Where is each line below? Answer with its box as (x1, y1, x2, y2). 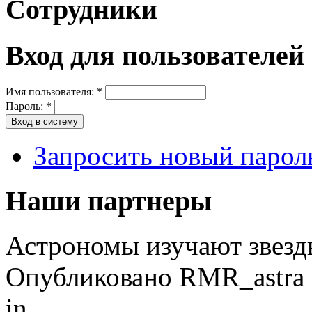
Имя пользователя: (6, 85, 97, 97)
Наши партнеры (6, 185, 212, 217)
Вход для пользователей (6, 40, 304, 72)
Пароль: (6, 100, 46, 112)
